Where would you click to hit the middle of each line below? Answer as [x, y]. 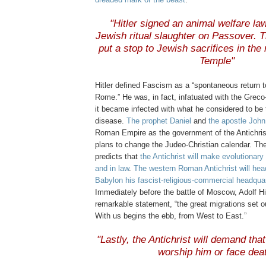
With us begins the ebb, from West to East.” [171, 216]
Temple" [217, 61]
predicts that [118, 157]
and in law [112, 169]
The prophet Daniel [159, 121]
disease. [111, 121]
